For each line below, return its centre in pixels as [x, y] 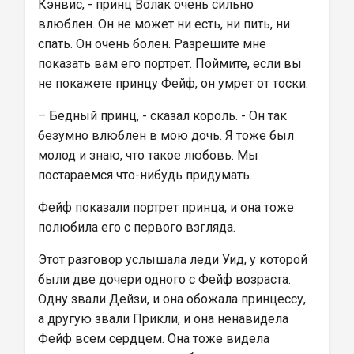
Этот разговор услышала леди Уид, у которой [174, 260]
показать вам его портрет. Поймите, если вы [171, 64]
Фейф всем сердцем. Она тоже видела [155, 339]
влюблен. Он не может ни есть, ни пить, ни [166, 24]
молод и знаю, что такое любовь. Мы [150, 155]
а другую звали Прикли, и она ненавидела [165, 319]
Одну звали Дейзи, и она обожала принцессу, [173, 299]
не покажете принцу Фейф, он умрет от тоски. [173, 83]
